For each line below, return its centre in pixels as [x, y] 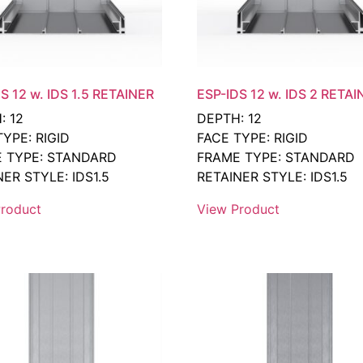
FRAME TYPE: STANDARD [276, 158]
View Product [239, 209]
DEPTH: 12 [230, 119]
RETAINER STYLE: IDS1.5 [273, 177]
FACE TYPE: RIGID [253, 138]
